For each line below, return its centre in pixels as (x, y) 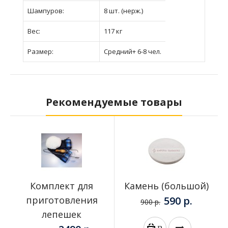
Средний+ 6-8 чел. (133, 51)
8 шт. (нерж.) (123, 10)
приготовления (62, 200)
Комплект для (62, 186)
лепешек (62, 214)
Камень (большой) (166, 186)
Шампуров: (46, 10)
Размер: (40, 51)
